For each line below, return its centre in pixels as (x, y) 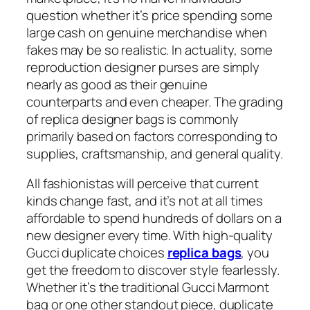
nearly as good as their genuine (117, 84)
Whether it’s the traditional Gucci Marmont (148, 288)
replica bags (204, 253)
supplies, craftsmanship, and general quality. (155, 153)
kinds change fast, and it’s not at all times (145, 201)
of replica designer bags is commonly (133, 119)
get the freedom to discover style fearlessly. (153, 270)
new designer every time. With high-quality (149, 236)
